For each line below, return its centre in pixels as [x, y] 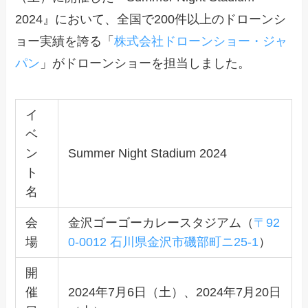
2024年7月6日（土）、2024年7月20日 [174, 293]
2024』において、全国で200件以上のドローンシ [151, 20]
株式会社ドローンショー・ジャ [201, 42]
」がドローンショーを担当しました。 [145, 64]
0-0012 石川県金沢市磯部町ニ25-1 [163, 242]
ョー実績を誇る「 [65, 42]
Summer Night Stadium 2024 [147, 154]
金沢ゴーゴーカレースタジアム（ [161, 223]
